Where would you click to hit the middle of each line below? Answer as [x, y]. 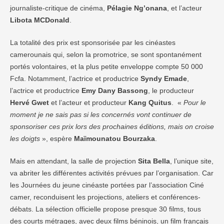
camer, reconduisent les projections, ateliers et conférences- [105, 197]
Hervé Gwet [29, 102]
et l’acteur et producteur [89, 102]
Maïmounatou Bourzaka [114, 138]
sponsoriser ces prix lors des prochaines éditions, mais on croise [112, 126]
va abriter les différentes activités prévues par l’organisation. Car [112, 173]
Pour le [195, 102]
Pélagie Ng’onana [137, 8]
